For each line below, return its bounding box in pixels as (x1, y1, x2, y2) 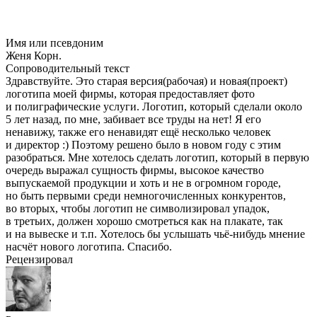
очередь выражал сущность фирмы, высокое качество (6, 164, 264, 176)
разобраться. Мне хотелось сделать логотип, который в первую (6, 151, 309, 163)
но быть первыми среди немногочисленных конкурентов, (6, 190, 286, 202)
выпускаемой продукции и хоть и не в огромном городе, (6, 177, 281, 189)
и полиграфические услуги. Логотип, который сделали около (6, 100, 302, 113)
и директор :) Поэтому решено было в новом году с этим (6, 139, 281, 151)
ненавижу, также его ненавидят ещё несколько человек (6, 126, 271, 138)
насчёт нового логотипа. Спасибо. (6, 241, 172, 253)
